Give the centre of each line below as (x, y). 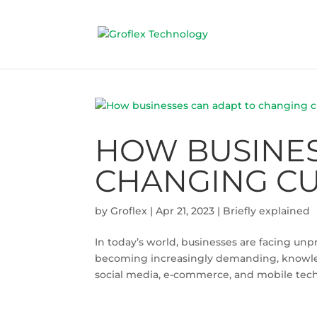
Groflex (129, 211)
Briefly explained (267, 211)
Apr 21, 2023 (185, 211)
